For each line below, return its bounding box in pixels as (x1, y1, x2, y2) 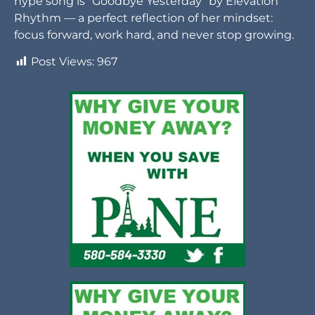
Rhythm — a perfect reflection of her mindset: (14, 11, 273, 25)
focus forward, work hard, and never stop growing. (14, 28, 294, 42)
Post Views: (31, 55, 94, 69)
